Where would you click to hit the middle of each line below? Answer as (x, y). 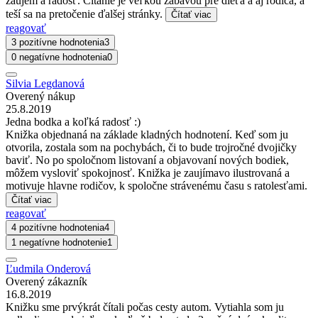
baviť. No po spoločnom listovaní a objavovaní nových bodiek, (147, 160)
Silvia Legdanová (45, 84)
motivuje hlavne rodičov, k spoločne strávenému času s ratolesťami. (157, 186)
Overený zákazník (46, 282)
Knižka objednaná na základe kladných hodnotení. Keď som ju (147, 135)
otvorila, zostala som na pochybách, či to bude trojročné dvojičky (151, 148)
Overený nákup (40, 97)
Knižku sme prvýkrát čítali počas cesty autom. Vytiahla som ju (145, 307)
